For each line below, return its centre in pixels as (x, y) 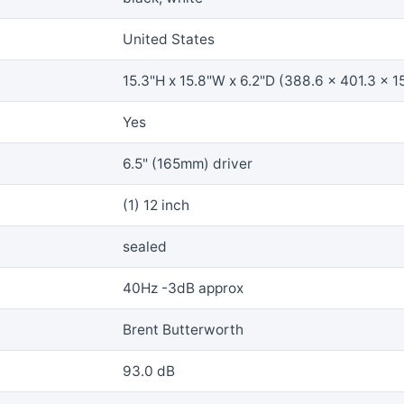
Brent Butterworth (183, 329)
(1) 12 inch (156, 205)
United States (169, 39)
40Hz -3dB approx (183, 288)
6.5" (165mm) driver (188, 163)
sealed (145, 246)
